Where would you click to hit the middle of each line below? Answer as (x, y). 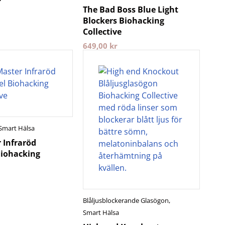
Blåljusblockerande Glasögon (126, 200)
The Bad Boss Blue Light (131, 10)
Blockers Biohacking (124, 21)
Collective (102, 32)
